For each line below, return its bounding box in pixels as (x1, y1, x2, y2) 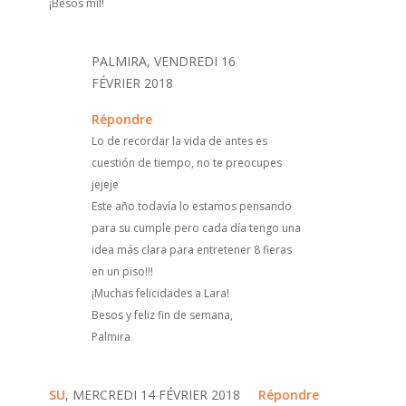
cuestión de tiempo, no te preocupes (91, 154, 282, 170)
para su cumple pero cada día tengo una (91, 219, 301, 236)
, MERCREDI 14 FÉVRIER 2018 (64, 385, 240, 403)
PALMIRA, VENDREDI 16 (91, 52, 236, 70)
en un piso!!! (91, 263, 153, 279)
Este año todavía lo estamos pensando (91, 198, 292, 214)
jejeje (91, 176, 119, 192)
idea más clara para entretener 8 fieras (91, 241, 292, 257)
